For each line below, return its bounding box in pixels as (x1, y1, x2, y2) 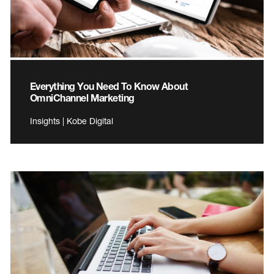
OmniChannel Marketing (30, 92, 135, 104)
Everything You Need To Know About (30, 80, 188, 92)
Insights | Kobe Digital (30, 116, 113, 127)
